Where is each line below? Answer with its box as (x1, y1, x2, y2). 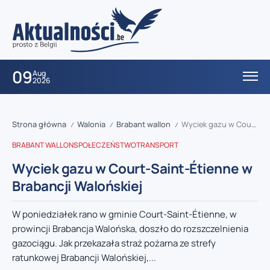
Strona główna (12, 119, 66, 130)
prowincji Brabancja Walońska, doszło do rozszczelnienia (12, 222, 248, 236)
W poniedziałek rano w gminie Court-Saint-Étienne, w (12, 208, 237, 221)
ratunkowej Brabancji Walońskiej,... (12, 251, 156, 265)
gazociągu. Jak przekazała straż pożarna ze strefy (12, 237, 216, 250)
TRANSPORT (136, 140, 178, 151)
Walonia (77, 119, 105, 130)
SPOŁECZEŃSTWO (74, 140, 136, 151)
